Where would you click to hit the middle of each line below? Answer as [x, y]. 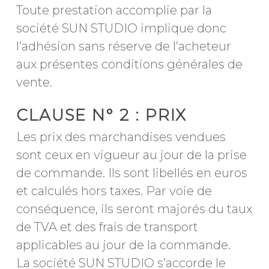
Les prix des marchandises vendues [121, 137]
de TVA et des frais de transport [107, 227]
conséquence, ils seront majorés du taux [134, 209]
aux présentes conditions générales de [129, 64]
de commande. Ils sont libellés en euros [131, 173]
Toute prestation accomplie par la [114, 10]
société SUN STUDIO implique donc [121, 28]
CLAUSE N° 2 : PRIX [101, 115]
